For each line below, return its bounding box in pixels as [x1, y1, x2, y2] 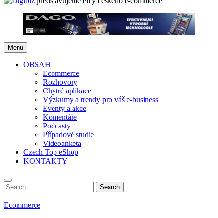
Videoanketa [43, 139, 81, 147]
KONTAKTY [23, 156, 68, 165]
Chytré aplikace [43, 86, 91, 95]
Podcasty [43, 121, 71, 130]
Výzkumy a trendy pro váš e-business [43, 95, 158, 104]
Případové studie [43, 130, 94, 139]
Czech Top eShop [23, 147, 78, 156]
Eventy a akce [43, 104, 86, 112]
